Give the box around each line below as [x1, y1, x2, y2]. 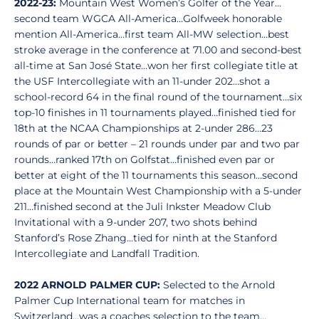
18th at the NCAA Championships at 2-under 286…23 [14, 122, 273, 135]
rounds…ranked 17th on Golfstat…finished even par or [14, 153, 275, 166]
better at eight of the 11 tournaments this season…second [14, 169, 298, 182]
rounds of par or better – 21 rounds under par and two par [14, 137, 300, 150]
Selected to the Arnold [160, 278, 275, 291]
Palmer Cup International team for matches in [14, 294, 245, 307]
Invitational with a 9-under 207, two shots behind [14, 216, 257, 229]
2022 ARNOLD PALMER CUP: [14, 278, 160, 291]
